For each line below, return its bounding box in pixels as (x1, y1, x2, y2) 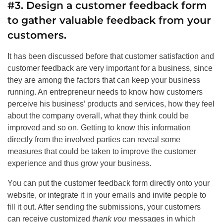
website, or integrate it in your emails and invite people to (7, 191, 206, 200)
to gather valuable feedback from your (7, 14, 211, 27)
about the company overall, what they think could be (7, 111, 189, 120)
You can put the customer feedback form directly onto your (7, 179, 210, 188)
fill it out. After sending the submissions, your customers (7, 203, 201, 212)
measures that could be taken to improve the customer (7, 147, 196, 156)
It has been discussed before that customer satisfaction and (7, 52, 214, 61)
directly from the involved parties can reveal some (7, 135, 180, 144)
